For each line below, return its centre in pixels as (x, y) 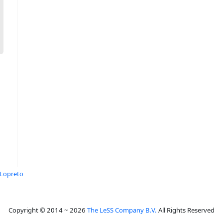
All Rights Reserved (186, 210)
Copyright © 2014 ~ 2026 (48, 210)
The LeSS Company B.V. (122, 210)
